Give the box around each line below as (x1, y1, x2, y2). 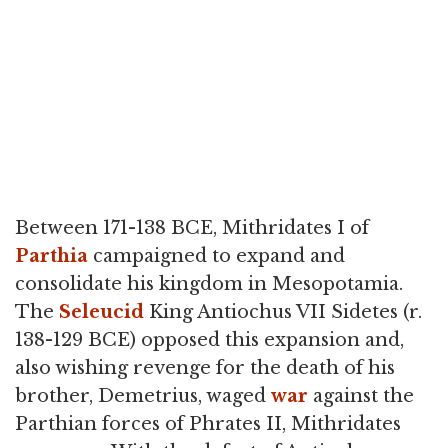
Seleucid (59, 301, 144, 324)
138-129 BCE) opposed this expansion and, (15, 329, 404, 352)
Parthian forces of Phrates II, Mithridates (15, 413, 401, 436)
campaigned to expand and (88, 245, 345, 268)
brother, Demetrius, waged (15, 385, 271, 408)
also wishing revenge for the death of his (15, 357, 395, 380)
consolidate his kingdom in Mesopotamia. (15, 273, 403, 296)
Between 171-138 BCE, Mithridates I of (15, 217, 369, 240)
